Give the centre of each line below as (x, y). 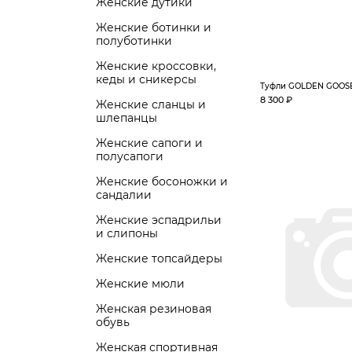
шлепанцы (126, 118)
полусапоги (130, 156)
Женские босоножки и (162, 181)
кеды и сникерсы (146, 79)
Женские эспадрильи (159, 220)
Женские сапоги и (149, 143)
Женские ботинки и (154, 27)
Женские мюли (140, 284)
